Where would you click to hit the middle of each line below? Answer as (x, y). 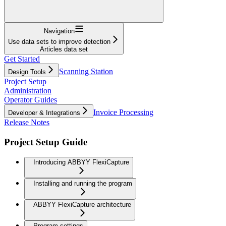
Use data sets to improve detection (59, 41)
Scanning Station (86, 71)
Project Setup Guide (46, 142)
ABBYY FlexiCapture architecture (82, 205)
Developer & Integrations (44, 112)
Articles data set (64, 49)
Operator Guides (31, 99)
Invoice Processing (123, 112)
